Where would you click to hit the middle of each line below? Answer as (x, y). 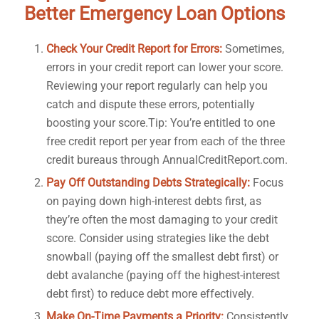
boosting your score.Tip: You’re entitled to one (160, 122)
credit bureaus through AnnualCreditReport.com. (167, 159)
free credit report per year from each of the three (165, 141)
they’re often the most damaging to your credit (162, 219)
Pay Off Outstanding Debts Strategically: (148, 182)
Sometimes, (253, 48)
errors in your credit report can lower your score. (164, 67)
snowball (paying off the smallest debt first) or (162, 256)
